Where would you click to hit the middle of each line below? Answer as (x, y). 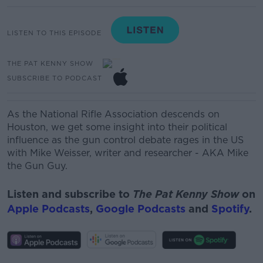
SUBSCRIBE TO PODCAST (55, 78)
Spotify (230, 208)
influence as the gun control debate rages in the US (125, 140)
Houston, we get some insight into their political (117, 127)
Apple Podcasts (48, 208)
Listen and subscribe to (70, 194)
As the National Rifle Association (84, 114)
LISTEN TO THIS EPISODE (54, 33)
